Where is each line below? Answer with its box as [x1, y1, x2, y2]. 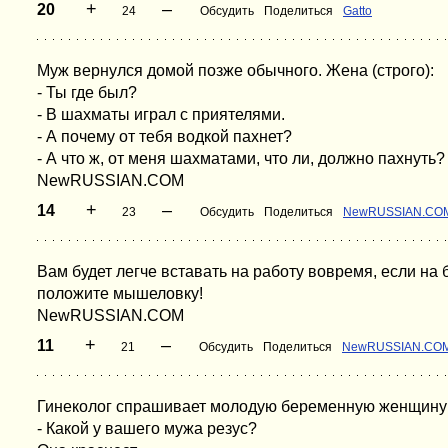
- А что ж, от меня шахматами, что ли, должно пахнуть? [37, 150, 445, 167]
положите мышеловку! [37, 285, 203, 302]
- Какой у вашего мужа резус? [37, 420, 257, 437]
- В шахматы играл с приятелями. [37, 106, 285, 123]
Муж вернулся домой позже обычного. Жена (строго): [37, 62, 434, 79]
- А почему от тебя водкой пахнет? [37, 128, 292, 145]
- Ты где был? [37, 84, 137, 101]
